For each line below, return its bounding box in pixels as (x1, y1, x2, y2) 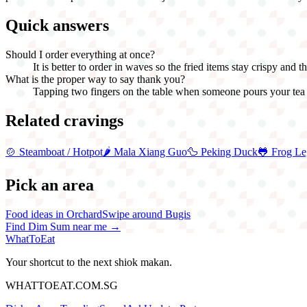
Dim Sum (28, 220, 70, 232)
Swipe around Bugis (102, 208, 191, 220)
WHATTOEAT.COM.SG (5, 279, 118, 291)
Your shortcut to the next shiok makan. (5, 256, 172, 268)
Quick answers (5, 16, 109, 35)
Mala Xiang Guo (114, 145, 187, 158)
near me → (70, 220, 121, 232)
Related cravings (5, 112, 123, 130)
